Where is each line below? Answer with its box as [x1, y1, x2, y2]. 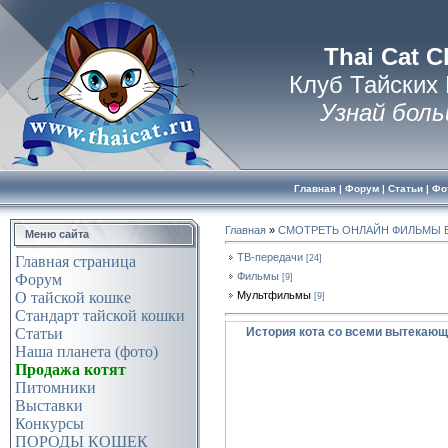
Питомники [15, 379, 96, 396]
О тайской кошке [15, 289, 131, 306]
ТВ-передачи [237, 250, 303, 263]
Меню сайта [25, 228, 89, 240]
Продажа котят [15, 361, 126, 378]
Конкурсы [15, 415, 84, 432]
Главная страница [15, 253, 136, 270]
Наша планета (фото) [15, 343, 158, 360]
